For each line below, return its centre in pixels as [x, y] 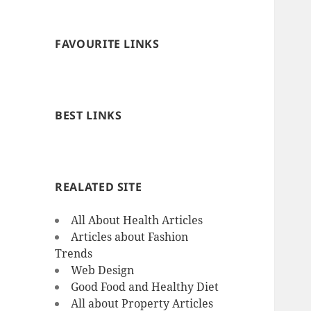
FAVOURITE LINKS [107, 44]
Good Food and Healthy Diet [145, 287]
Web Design [103, 270]
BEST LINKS [89, 116]
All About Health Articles [137, 220]
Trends [74, 254]
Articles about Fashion [130, 237]
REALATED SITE [99, 187]
